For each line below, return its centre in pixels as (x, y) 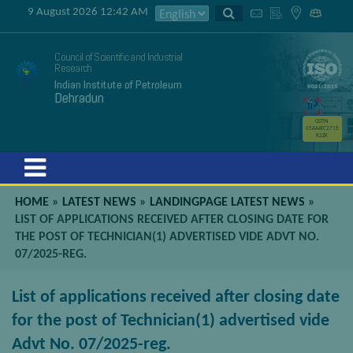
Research (73, 68)
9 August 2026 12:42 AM (88, 12)
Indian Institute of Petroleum (119, 84)
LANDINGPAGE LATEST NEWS (228, 203)
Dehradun (80, 98)
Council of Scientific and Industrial (119, 57)
